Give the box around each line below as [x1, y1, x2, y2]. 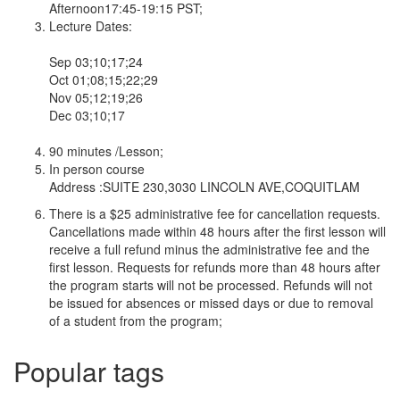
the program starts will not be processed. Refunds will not [49, 276, 372, 294]
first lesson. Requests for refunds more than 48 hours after [49, 258, 380, 276]
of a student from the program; [49, 312, 222, 329]
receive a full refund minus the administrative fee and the [49, 240, 370, 258]
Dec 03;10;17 [49, 106, 125, 124]
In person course [49, 160, 145, 178]
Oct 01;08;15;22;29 [49, 71, 158, 88]
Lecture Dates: [49, 17, 132, 35]
